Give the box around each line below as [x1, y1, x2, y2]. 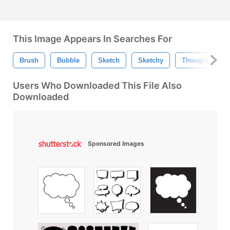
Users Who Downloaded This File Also [13, 80, 182, 91]
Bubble [57, 56, 80, 64]
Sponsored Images [88, 139, 144, 147]
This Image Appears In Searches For [13, 33, 172, 44]
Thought [182, 56, 208, 64]
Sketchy [138, 56, 163, 64]
